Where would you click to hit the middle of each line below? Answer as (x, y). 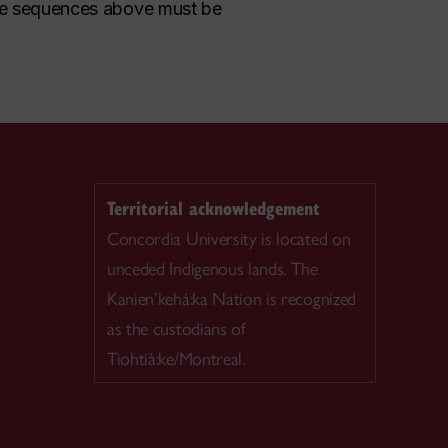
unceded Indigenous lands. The (212, 269)
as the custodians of (176, 329)
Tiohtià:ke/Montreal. (176, 359)
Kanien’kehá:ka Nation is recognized (231, 299)
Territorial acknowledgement (213, 207)
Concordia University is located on (229, 239)
